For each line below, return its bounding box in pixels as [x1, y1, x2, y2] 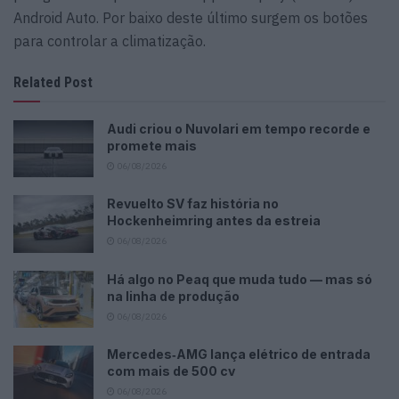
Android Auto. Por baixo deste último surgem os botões [13, 8, 368, 27]
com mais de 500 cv [107, 362, 235, 379]
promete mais [107, 137, 197, 153]
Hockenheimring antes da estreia [107, 213, 321, 229]
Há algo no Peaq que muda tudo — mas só [107, 271, 372, 287]
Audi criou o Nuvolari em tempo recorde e [107, 120, 370, 136]
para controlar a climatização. [13, 31, 206, 50]
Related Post [13, 73, 93, 91]
